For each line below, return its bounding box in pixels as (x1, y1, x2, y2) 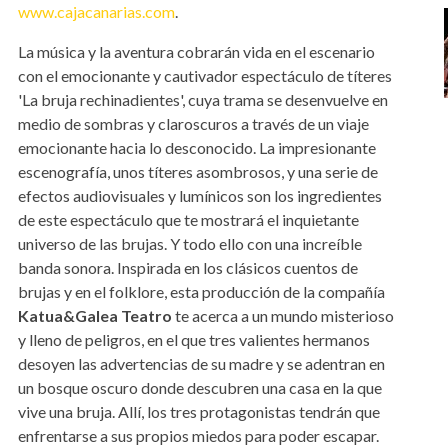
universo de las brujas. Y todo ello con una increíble (17, 233, 362, 253)
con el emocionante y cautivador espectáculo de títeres (17, 65, 392, 85)
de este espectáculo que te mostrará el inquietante (17, 209, 359, 229)
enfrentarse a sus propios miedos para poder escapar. (17, 425, 379, 445)
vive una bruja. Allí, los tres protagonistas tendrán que (17, 401, 380, 421)
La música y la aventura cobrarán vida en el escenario (17, 41, 375, 61)
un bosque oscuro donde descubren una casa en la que (17, 377, 382, 397)
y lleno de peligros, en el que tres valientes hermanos (17, 329, 370, 349)
